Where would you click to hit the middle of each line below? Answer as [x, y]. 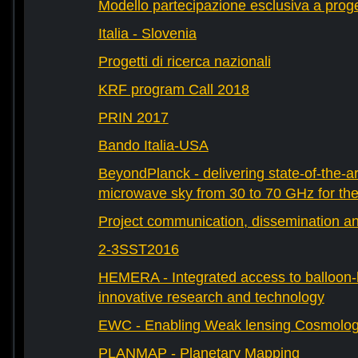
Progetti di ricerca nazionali [184, 62]
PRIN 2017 [133, 118]
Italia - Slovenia [147, 34]
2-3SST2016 [138, 250]
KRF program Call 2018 [173, 90]
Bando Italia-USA [153, 146]
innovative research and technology [211, 298]
